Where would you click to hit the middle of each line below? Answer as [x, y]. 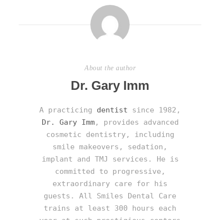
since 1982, [154, 110]
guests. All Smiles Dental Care [110, 196]
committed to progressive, [110, 171]
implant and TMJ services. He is [110, 159]
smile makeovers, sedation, [110, 147]
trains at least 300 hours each [110, 208]
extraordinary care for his [110, 184]
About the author [110, 68]
